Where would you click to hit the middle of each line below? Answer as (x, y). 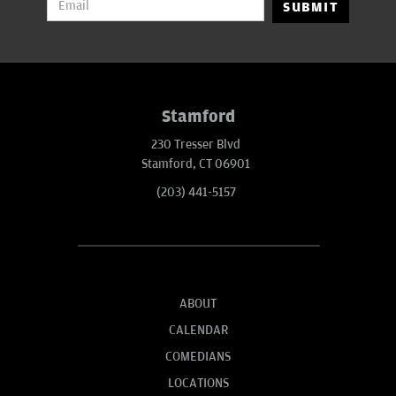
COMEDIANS (198, 356)
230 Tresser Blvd (196, 144)
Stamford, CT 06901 (196, 164)
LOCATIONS (198, 383)
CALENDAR (198, 330)
